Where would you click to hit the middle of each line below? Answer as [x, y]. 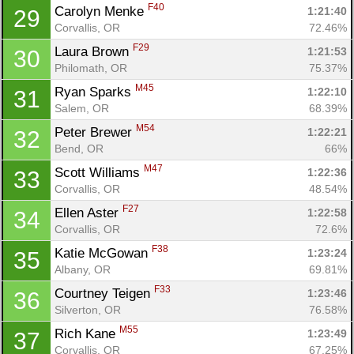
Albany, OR [83, 269]
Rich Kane [87, 333]
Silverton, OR [88, 309]
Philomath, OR [91, 68]
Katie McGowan [103, 253]
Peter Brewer [95, 132]
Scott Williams [99, 172]
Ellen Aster [88, 213]
